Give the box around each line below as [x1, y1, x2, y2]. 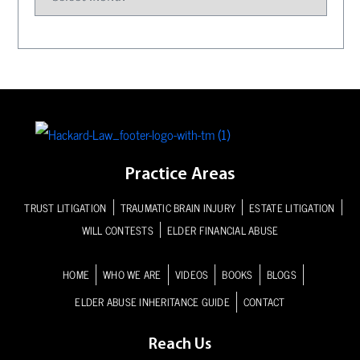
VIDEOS [174, 266, 209, 283]
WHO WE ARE [103, 266, 162, 283]
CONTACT [243, 293, 285, 310]
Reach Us [149, 337, 211, 353]
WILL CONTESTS [81, 222, 153, 239]
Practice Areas [125, 166, 235, 184]
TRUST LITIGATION [24, 199, 107, 216]
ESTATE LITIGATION [249, 199, 335, 216]
